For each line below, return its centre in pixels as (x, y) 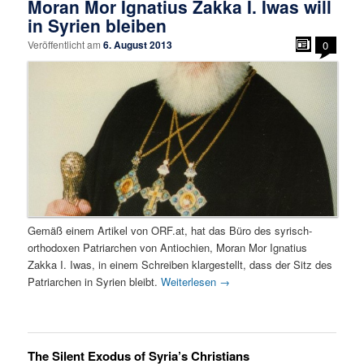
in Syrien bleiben (97, 25)
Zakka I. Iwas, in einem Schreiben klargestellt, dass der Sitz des (180, 265)
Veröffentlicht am (66, 44)
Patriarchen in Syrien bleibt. (95, 282)
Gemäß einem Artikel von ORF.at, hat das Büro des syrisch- (170, 231)
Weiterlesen (191, 282)
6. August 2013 (138, 44)
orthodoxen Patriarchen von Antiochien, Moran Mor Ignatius (168, 248)
